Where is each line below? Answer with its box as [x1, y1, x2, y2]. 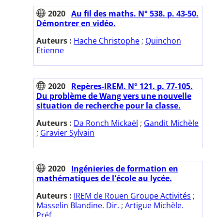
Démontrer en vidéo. [36, 17, 116, 29]
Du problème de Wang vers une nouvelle [36, 90, 191, 101]
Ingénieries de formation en [71, 163, 178, 174]
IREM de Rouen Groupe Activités [74, 190, 191, 201]
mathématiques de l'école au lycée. [36, 172, 172, 184]
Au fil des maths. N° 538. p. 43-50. [71, 8, 199, 19]
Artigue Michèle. [125, 200, 184, 211]
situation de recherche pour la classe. [36, 100, 181, 111]
